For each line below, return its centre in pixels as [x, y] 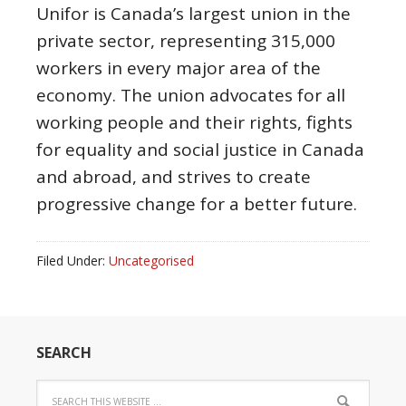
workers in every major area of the [179, 68]
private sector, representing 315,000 [186, 41]
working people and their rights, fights [194, 122]
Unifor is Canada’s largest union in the [193, 14]
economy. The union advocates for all [191, 95]
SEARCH [64, 353]
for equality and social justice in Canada [200, 150]
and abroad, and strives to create [174, 177]
